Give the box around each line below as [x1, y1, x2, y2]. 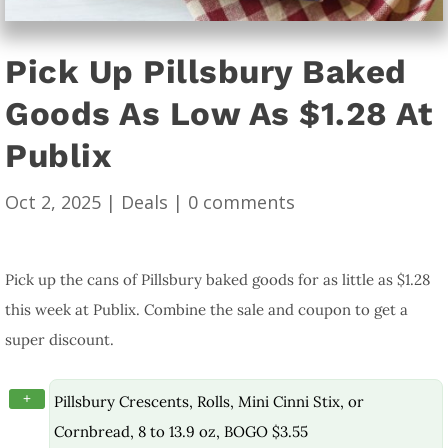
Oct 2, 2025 [5, 189, 101, 214]
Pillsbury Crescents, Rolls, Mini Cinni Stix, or [54, 392, 364, 411]
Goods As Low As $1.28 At [5, 93, 432, 133]
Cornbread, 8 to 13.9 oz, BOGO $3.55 [54, 422, 308, 441]
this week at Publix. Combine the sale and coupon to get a [5, 299, 408, 319]
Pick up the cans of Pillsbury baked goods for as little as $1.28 [5, 269, 430, 289]
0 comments [188, 189, 295, 214]
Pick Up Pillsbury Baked [5, 51, 407, 91]
